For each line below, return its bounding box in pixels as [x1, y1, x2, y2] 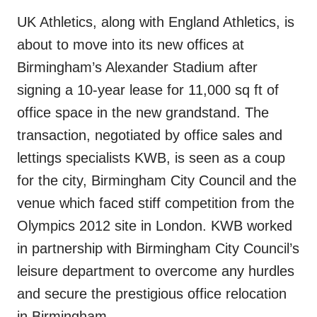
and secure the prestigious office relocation [17, 286, 287, 301]
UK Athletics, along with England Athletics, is [17, 14, 294, 30]
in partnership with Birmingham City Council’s [17, 241, 299, 256]
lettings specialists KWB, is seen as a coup [17, 150, 285, 166]
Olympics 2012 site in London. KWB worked [17, 218, 292, 234]
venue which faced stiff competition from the [17, 195, 294, 211]
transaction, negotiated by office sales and [17, 127, 282, 143]
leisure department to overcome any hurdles [17, 263, 294, 279]
